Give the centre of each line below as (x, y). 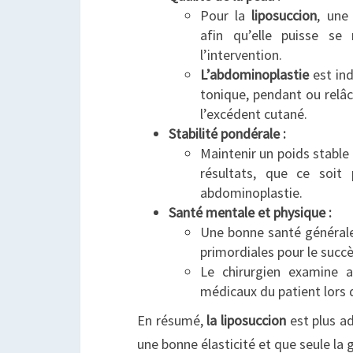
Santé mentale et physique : (250, 212)
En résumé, (172, 320)
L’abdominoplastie (255, 74)
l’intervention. (241, 55)
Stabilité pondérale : (227, 134)
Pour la (226, 15)
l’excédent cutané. (254, 114)
